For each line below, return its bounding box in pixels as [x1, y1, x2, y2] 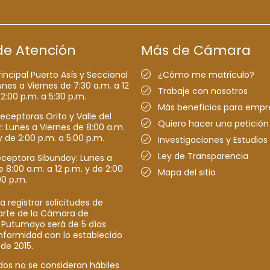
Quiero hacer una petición [158, 118, 269, 130]
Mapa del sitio [158, 166, 216, 179]
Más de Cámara [141, 40, 251, 60]
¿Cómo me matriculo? [158, 69, 254, 81]
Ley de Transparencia [158, 150, 248, 163]
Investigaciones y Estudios [158, 134, 268, 146]
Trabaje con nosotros [158, 85, 248, 98]
